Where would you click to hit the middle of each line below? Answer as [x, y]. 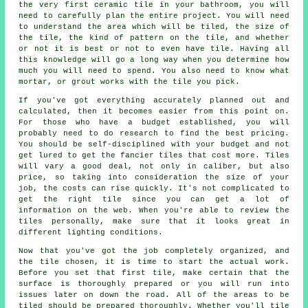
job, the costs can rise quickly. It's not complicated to [154, 189]
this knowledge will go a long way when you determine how [154, 60]
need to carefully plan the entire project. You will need [154, 16]
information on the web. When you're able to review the [154, 211]
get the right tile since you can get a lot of [154, 200]
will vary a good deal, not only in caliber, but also [154, 167]
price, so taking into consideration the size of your [154, 178]
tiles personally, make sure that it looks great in [154, 222]
